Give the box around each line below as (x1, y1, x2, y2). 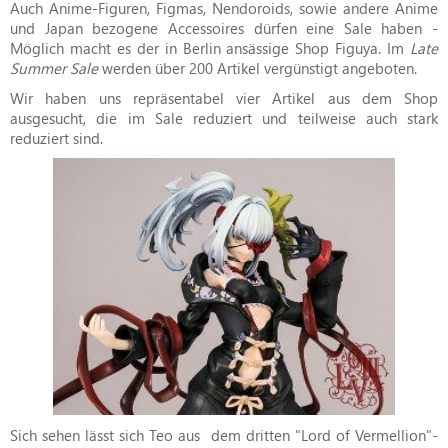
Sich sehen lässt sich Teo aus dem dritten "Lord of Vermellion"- (10, 424, 438, 445)
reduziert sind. (10, 127, 103, 148)
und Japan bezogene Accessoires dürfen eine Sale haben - (10, 17, 438, 38)
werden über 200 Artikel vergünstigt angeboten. (98, 57, 417, 78)
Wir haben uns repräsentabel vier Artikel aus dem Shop (10, 87, 438, 108)
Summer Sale (10, 57, 98, 78)
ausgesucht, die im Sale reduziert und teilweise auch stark (10, 107, 438, 128)
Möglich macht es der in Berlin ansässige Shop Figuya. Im (10, 37, 410, 58)
